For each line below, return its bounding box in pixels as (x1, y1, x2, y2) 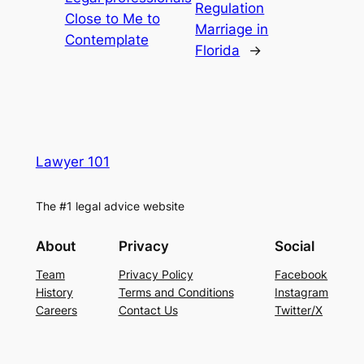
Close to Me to (64, 11, 160, 28)
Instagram (275, 285, 329, 300)
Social (275, 238, 315, 255)
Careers (35, 303, 77, 318)
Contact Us (118, 303, 178, 318)
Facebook (275, 267, 328, 282)
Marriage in (195, 21, 269, 38)
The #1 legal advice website (35, 199, 184, 214)
